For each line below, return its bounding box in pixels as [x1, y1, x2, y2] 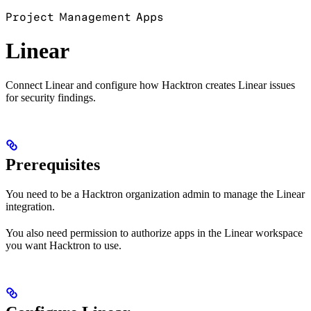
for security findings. [6, 91, 96, 103]
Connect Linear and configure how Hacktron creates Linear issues [6, 78, 295, 91]
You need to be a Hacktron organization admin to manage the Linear [6, 187, 305, 200]
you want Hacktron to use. [6, 239, 121, 251]
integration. [6, 200, 55, 212]
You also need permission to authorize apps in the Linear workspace [6, 226, 303, 239]
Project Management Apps [6, 10, 164, 24]
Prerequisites [6, 155, 100, 174]
